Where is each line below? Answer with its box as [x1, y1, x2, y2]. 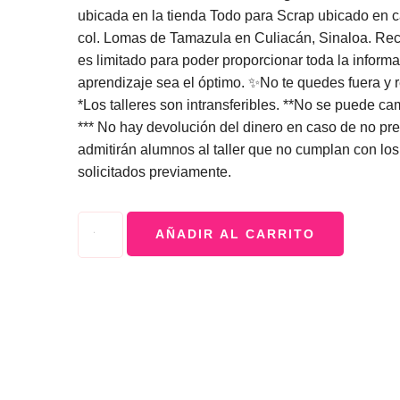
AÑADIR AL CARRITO [154, 227, 315, 241]
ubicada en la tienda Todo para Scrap [78, 8, 318, 23]
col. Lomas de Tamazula [78, 30, 231, 46]
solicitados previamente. [78, 164, 231, 179]
